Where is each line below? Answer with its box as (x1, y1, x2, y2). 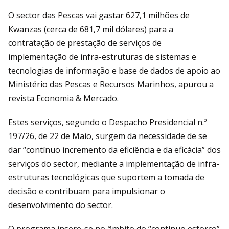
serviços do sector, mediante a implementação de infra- (8, 157, 219, 169)
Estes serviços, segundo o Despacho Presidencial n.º (8, 116, 207, 128)
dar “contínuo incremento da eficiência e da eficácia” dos (8, 144, 221, 155)
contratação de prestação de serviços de (8, 37, 162, 49)
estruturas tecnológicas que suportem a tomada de (8, 171, 204, 183)
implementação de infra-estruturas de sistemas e (8, 51, 196, 62)
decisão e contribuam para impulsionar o (8, 185, 165, 197)
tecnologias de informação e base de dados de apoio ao (8, 64, 220, 76)
